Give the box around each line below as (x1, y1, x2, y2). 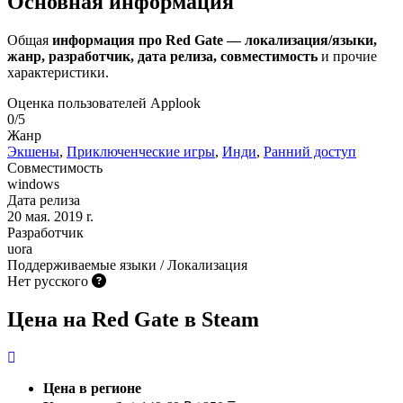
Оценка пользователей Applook (7, 94, 201, 111)
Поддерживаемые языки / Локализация (7, 256, 247, 273)
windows (7, 175, 59, 192)
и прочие (318, 48, 377, 64)
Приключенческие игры (67, 143, 215, 159)
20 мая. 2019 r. (7, 208, 94, 224)
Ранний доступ (264, 143, 356, 159)
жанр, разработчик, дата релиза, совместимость (7, 48, 318, 64)
